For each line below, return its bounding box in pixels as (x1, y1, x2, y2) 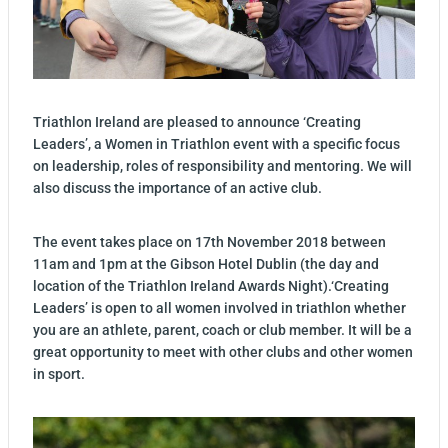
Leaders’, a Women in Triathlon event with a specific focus (33, 136, 400, 153)
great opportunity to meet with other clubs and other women (33, 344, 413, 361)
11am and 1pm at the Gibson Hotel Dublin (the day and (33, 256, 379, 273)
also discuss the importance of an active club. (33, 180, 322, 197)
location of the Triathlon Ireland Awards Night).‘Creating (33, 278, 389, 295)
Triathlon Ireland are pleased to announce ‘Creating (33, 114, 361, 131)
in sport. (33, 366, 85, 383)
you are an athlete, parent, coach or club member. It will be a (33, 322, 412, 339)
